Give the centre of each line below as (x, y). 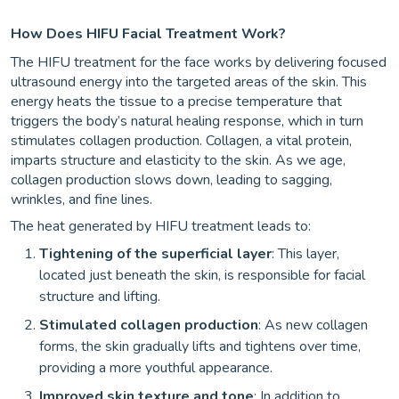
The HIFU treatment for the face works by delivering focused (199, 62)
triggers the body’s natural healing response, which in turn (187, 121)
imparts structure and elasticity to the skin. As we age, (178, 160)
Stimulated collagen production (149, 325)
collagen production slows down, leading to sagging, (171, 180)
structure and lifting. (100, 297)
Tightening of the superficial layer (155, 254)
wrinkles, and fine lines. (81, 199)
